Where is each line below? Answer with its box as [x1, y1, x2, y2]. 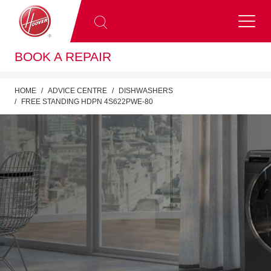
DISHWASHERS [119, 86, 173, 95]
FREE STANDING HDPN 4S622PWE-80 [21, 97, 153, 106]
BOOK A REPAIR [15, 50, 111, 64]
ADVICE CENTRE [48, 86, 107, 95]
